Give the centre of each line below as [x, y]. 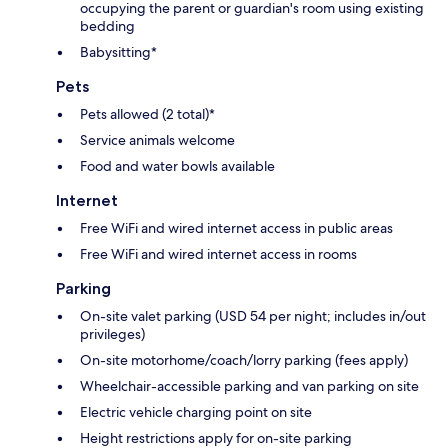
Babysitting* [118, 51]
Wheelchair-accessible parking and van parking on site [249, 385]
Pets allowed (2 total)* [147, 113]
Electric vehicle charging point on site [196, 411]
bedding [107, 25]
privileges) [112, 333]
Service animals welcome [157, 139]
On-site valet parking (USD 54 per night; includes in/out [253, 315]
